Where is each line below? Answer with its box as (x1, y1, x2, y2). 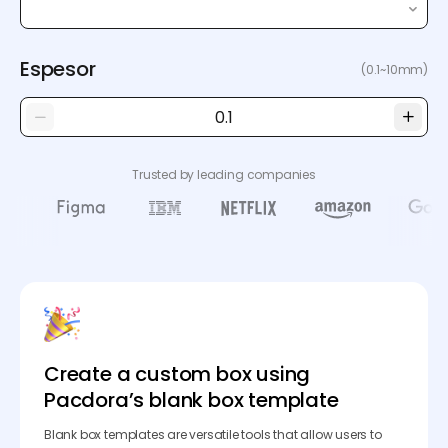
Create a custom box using (44, 360, 311, 389)
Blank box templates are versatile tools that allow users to (44, 426, 382, 444)
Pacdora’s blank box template (44, 386, 339, 415)
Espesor (20, 55, 96, 83)
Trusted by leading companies (132, 166, 316, 183)
